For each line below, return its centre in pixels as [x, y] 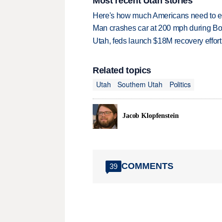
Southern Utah [140, 84]
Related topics [122, 70]
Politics [180, 84]
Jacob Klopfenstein [151, 116]
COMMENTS [147, 166]
